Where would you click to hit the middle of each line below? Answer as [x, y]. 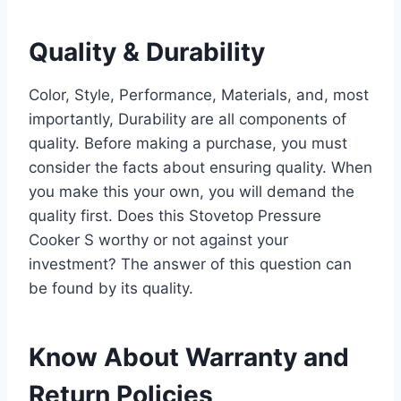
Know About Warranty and [189, 357]
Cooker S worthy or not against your [158, 239]
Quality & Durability [147, 51]
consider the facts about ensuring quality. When [200, 167]
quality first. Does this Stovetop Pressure [175, 215]
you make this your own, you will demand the [192, 191]
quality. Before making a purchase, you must [188, 143]
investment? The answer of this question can [190, 264]
